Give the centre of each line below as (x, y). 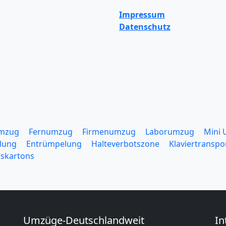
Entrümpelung (54, 144)
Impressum (142, 15)
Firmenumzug (109, 132)
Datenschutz (145, 27)
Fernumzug (51, 132)
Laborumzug (170, 132)
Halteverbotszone (125, 144)
